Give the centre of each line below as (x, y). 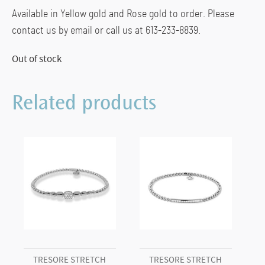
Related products (84, 104)
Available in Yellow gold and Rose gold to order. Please (123, 14)
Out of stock (37, 59)
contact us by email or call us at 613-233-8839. (106, 30)
